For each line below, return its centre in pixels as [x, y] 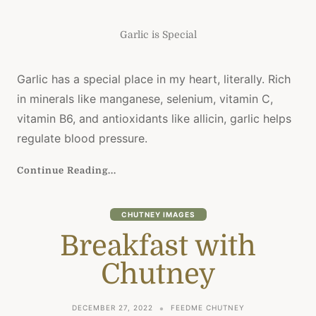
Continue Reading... [67, 170]
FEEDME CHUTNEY [207, 308]
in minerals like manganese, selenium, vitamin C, [145, 98]
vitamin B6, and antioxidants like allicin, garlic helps [154, 118]
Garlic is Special [158, 34]
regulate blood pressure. [82, 138]
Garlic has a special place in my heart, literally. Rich [154, 79]
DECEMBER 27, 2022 [112, 308]
